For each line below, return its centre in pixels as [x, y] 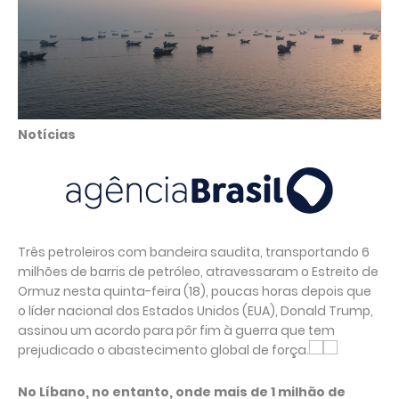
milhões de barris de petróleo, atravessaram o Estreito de [198, 272]
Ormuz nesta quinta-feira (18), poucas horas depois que [195, 291]
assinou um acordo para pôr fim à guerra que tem [176, 330]
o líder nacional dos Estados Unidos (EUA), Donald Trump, [195, 311]
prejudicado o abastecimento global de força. [163, 350]
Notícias [47, 134]
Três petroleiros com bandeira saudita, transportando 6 [194, 252]
